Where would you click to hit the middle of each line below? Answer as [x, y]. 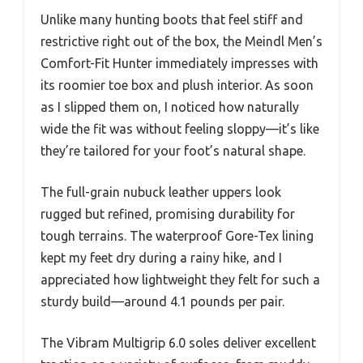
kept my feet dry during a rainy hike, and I [161, 257]
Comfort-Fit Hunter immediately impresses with [179, 63]
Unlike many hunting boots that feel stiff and [172, 19]
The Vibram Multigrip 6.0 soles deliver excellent [178, 342]
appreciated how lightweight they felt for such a [180, 279]
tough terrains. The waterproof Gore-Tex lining [177, 235]
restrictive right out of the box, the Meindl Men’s [181, 41]
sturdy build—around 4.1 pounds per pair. [162, 301]
